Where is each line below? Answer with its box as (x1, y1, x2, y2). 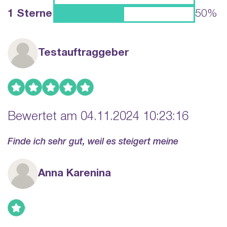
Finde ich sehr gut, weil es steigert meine (8, 137, 178, 146)
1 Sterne (8, 9, 52, 19)
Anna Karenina (38, 169, 111, 179)
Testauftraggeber (38, 48, 129, 58)
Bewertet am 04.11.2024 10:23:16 (8, 111, 188, 123)
